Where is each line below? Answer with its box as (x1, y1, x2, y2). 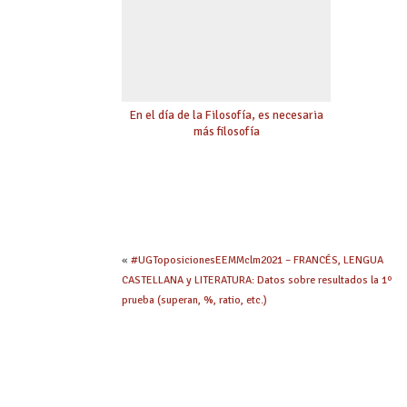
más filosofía (193, 123, 260, 139)
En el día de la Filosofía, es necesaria (129, 106, 323, 123)
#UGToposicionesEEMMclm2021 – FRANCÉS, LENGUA (131, 253, 384, 267)
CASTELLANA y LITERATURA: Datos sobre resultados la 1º (122, 273, 392, 287)
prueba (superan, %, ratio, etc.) (122, 293, 268, 307)
